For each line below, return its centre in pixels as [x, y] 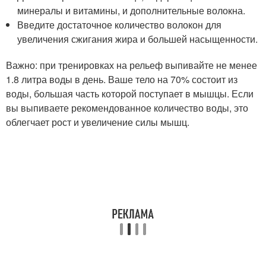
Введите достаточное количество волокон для [120, 25]
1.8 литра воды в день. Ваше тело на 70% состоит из [122, 79]
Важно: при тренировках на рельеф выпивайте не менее [132, 65]
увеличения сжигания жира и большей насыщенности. [138, 39]
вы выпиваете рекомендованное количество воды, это [127, 108]
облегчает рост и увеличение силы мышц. [98, 122]
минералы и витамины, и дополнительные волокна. [132, 10]
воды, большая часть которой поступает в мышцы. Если [130, 94]
